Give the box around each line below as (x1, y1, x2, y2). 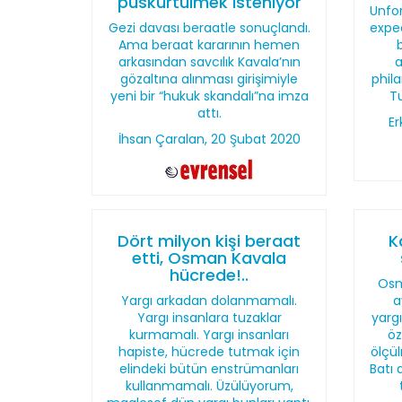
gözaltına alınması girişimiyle (120, 70, 299, 88)
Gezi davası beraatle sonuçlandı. (108, 19, 310, 37)
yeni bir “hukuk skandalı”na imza (109, 87, 309, 105)
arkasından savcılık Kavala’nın (118, 53, 301, 71)
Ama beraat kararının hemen (118, 36, 301, 54)
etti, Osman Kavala (132, 247, 287, 269)
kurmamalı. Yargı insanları (129, 326, 290, 344)
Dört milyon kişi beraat (118, 230, 301, 252)
